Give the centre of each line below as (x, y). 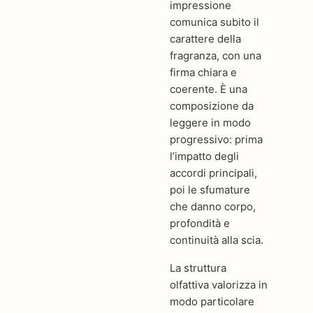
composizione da (212, 106)
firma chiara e (204, 72)
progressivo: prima (217, 139)
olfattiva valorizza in (219, 284)
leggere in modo (211, 123)
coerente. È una (209, 89)
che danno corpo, (213, 206)
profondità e (200, 223)
